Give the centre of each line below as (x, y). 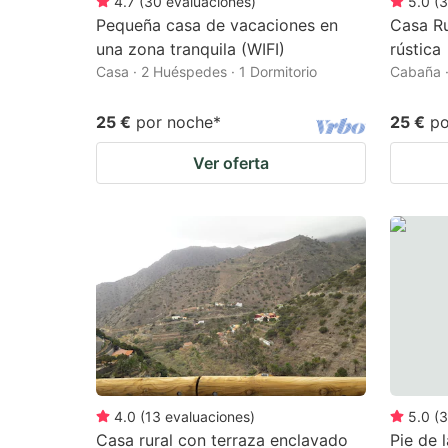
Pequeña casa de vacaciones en (217, 24)
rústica (415, 48)
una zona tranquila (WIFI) (190, 48)
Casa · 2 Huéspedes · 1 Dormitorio (206, 71)
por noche (174, 121)
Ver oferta (231, 162)
